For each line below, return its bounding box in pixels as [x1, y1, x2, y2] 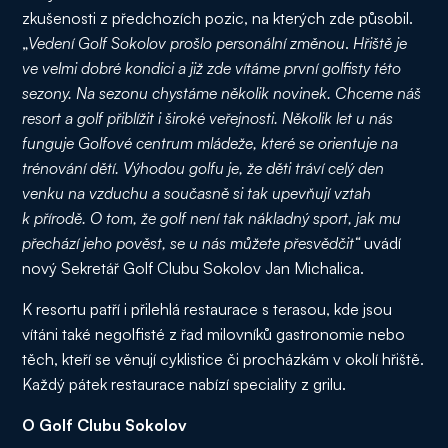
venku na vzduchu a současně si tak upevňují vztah [22, 183, 372, 203]
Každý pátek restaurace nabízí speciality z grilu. [22, 374, 347, 394]
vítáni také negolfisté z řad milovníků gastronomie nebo [22, 324, 406, 344]
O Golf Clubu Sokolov [22, 415, 188, 435]
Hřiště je [353, 33, 408, 53]
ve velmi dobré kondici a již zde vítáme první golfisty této [22, 58, 402, 78]
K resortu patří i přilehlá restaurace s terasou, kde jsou [22, 299, 393, 319]
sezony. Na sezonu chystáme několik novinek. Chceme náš [22, 83, 422, 103]
